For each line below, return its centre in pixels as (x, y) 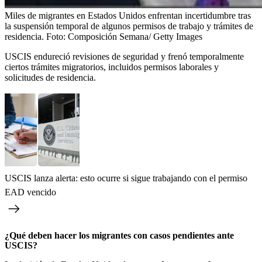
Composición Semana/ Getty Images (135, 37)
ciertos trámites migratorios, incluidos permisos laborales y (112, 67)
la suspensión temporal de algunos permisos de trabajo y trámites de (129, 26)
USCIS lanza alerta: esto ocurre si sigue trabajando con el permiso (126, 178)
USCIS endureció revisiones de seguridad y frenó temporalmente (124, 57)
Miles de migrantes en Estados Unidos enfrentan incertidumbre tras (128, 16)
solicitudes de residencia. (50, 78)
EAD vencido (30, 192)
